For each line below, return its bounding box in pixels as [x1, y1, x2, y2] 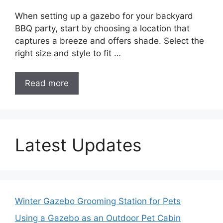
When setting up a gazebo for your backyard [15, 10, 193, 21]
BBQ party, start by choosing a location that [15, 23, 190, 33]
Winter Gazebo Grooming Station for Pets [15, 196, 181, 207]
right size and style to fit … [15, 48, 121, 58]
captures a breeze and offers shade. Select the [15, 35, 204, 46]
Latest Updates [15, 134, 141, 156]
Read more [25, 78, 69, 89]
